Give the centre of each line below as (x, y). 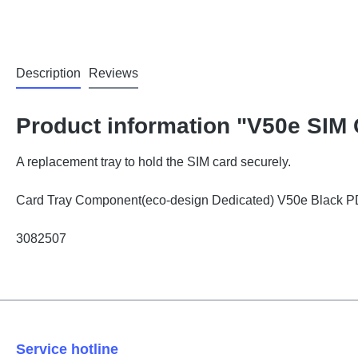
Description (48, 73)
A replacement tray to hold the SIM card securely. (153, 162)
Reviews (113, 73)
